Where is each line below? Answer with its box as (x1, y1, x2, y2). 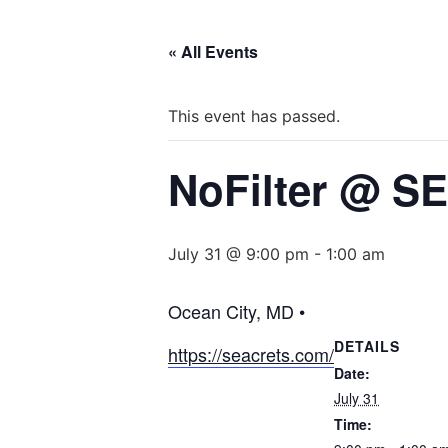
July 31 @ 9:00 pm (168, 244, 309, 264)
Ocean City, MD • (168, 298, 310, 324)
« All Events (168, 40, 258, 63)
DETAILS (334, 336, 400, 356)
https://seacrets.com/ (168, 341, 334, 367)
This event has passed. (168, 106, 340, 126)
